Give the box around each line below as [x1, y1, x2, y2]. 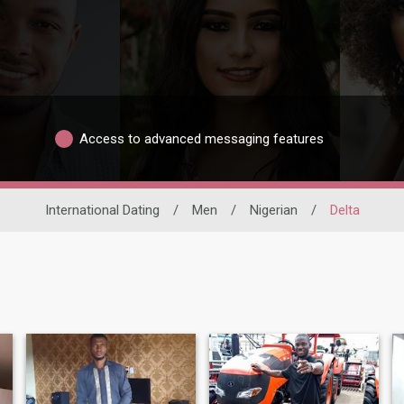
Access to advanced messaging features [79, 130, 324, 147]
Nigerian [249, 202, 298, 219]
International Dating [44, 202, 160, 219]
